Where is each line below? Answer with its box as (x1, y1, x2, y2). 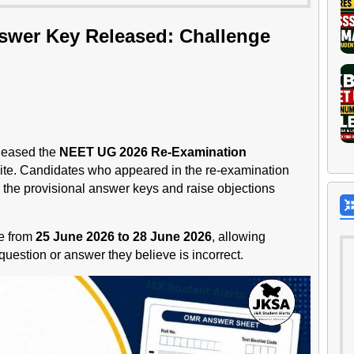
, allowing (212, 229, 265, 243)
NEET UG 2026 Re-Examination (59, 145, 247, 159)
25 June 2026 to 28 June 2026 (36, 229, 212, 243)
